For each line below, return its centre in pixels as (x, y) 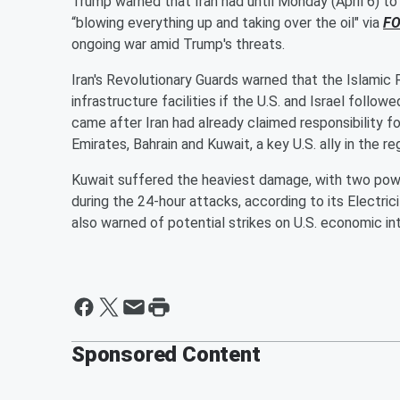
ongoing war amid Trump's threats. (178, 44)
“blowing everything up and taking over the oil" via (227, 22)
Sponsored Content (166, 354)
